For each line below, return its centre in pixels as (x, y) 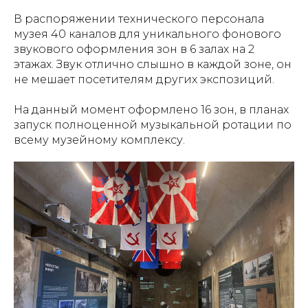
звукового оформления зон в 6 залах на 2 (134, 49)
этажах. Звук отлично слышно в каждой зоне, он (153, 65)
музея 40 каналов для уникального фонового (147, 34)
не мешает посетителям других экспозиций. (144, 80)
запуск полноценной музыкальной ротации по (153, 125)
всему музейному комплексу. (99, 140)
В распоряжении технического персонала (139, 19)
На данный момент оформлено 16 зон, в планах (151, 110)
